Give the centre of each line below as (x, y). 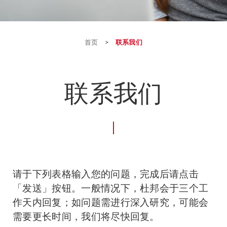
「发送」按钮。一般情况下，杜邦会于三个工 (111, 188)
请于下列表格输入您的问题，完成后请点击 (106, 174)
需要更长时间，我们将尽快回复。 (86, 216)
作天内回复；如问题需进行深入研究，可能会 (111, 202)
